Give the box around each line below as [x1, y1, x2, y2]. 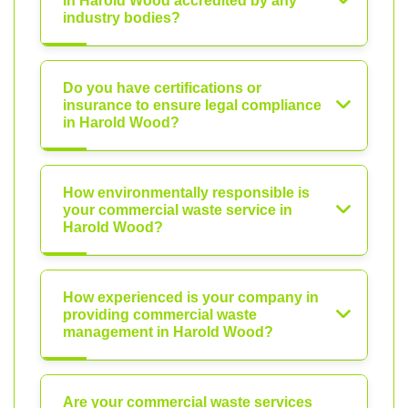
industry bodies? [63, 10, 180, 26]
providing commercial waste [63, 307, 257, 323]
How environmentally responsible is [63, 185, 310, 201]
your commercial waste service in [63, 202, 292, 219]
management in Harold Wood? [63, 324, 273, 341]
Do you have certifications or [63, 80, 261, 97]
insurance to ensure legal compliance [63, 97, 321, 114]
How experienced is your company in [63, 290, 319, 306]
